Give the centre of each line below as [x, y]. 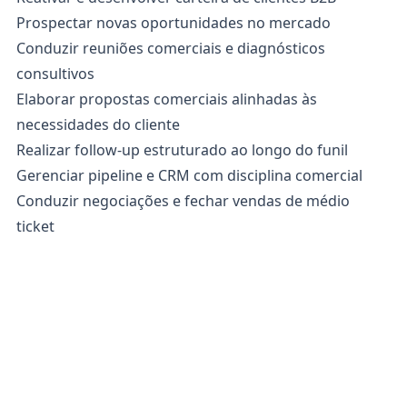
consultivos [55, 74]
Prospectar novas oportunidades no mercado [174, 23]
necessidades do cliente [98, 124]
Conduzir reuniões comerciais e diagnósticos [171, 48]
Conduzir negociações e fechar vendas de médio [183, 201]
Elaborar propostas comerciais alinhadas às [167, 99]
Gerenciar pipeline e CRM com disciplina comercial [189, 175]
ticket [35, 226]
